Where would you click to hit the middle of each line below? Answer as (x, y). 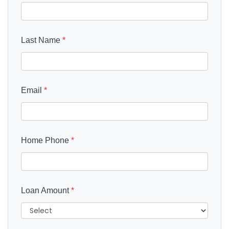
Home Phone (46, 140)
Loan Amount (46, 190)
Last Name (42, 40)
